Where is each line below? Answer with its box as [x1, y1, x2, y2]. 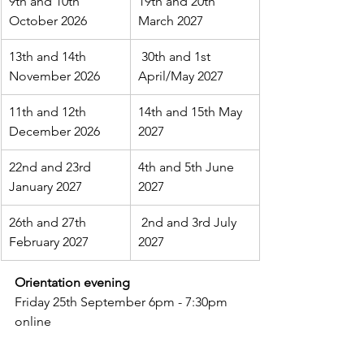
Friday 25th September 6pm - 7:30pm [15, 294, 231, 310]
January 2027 [9, 179, 82, 194]
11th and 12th [9, 104, 89, 119]
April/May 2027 [138, 68, 223, 84]
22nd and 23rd [9, 159, 94, 175]
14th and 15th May [138, 104, 245, 119]
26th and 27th [9, 214, 89, 230]
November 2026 [9, 68, 100, 84]
